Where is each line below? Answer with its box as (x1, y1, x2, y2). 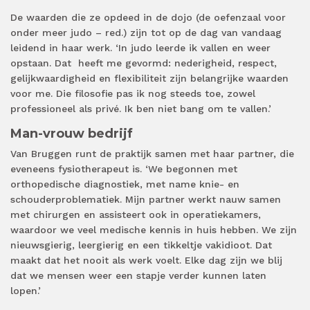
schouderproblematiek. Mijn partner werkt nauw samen (10, 193, 281, 205)
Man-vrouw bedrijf (10, 125, 133, 141)
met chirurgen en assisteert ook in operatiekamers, (10, 208, 261, 220)
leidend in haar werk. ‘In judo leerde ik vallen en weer (10, 42, 271, 53)
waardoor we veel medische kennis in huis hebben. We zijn (10, 224, 297, 235)
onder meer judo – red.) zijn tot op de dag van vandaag (10, 26, 282, 38)
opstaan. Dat (10, 57, 75, 69)
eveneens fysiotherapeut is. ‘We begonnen (10, 163, 215, 174)
